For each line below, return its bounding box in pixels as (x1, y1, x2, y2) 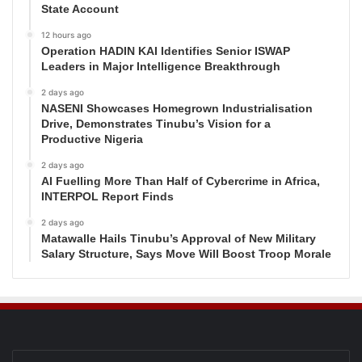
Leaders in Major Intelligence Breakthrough (41, 59, 280, 73)
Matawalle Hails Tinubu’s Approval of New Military (41, 231, 316, 245)
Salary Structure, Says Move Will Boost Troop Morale (41, 246, 331, 260)
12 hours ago (41, 29, 91, 40)
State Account (41, 2, 119, 15)
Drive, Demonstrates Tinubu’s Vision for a (41, 116, 271, 130)
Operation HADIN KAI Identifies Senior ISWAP (41, 44, 290, 57)
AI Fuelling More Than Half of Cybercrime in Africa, (41, 174, 320, 187)
